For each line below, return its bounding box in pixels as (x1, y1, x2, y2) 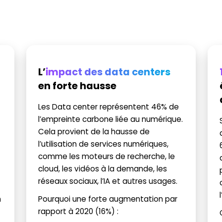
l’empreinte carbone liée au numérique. (38, 114, 183, 124)
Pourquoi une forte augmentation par (38, 194, 177, 204)
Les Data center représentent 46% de (38, 102, 179, 111)
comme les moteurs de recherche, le (38, 151, 175, 161)
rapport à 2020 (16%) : (38, 206, 118, 216)
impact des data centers (45, 65, 170, 78)
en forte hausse (38, 79, 116, 92)
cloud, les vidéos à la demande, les (38, 164, 167, 173)
